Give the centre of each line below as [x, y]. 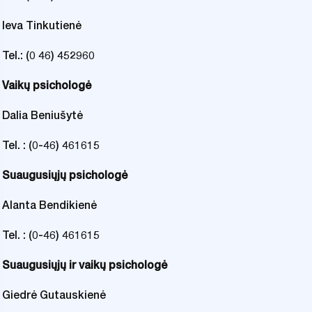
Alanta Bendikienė [49, 205]
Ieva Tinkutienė [42, 26]
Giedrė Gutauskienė [54, 295]
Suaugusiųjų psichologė [65, 175]
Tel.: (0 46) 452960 [48, 56]
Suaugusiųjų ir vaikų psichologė [85, 265]
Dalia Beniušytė [42, 116]
